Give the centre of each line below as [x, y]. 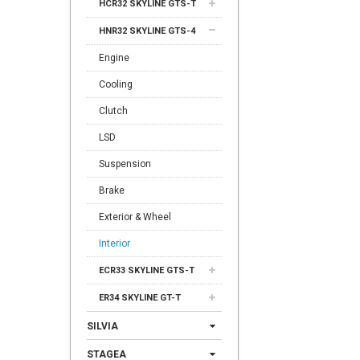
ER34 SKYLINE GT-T [140, 298]
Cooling [116, 84]
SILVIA [102, 326]
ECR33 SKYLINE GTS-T [147, 270]
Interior [115, 243]
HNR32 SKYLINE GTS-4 [147, 31]
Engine [114, 58]
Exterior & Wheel [135, 217]
